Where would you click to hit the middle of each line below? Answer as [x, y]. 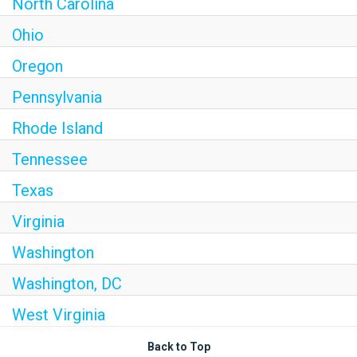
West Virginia [59, 315]
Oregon [37, 66]
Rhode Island [57, 128]
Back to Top [178, 347]
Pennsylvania [57, 97]
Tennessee [50, 159]
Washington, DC [67, 284]
